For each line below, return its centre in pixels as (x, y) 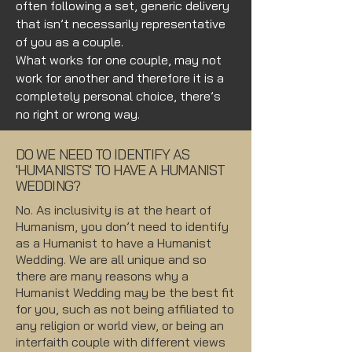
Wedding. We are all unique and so (111, 259)
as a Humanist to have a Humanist (114, 243)
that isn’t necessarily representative (121, 24)
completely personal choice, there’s (118, 96)
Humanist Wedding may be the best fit (125, 292)
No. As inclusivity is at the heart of (114, 210)
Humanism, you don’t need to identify (122, 226)
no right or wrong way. (78, 114)
